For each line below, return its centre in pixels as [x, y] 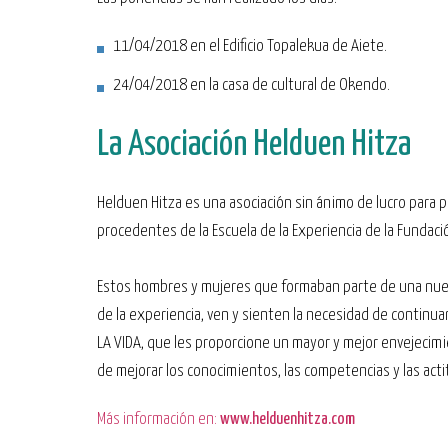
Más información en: [158, 419]
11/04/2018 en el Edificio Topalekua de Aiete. [250, 46]
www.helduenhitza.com [287, 419]
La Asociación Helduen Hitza [254, 145]
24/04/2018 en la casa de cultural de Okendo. [251, 85]
